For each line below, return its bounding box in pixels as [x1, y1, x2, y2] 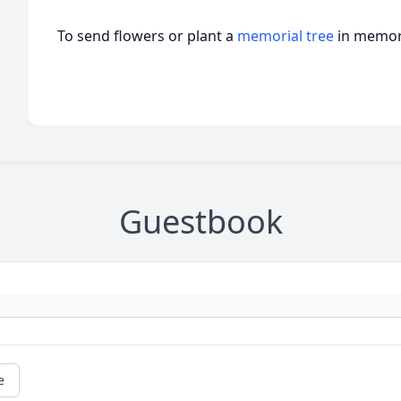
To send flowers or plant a [57, 26, 237, 47]
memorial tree [237, 26, 334, 47]
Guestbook [118, 200, 283, 244]
